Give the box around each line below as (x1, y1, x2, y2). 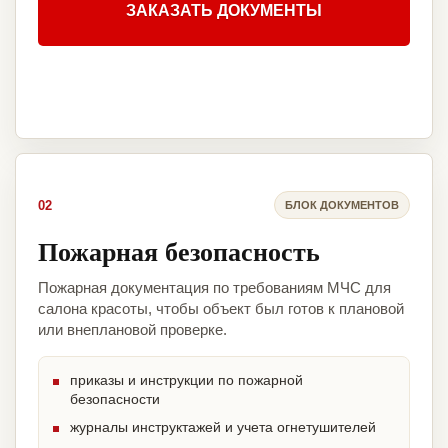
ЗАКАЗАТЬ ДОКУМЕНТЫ (126, 2, 322, 20)
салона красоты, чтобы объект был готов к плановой (38, 300, 404, 318)
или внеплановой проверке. (38, 321, 227, 339)
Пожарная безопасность (38, 232, 320, 271)
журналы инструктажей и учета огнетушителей (70, 419, 376, 436)
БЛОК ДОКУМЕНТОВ (285, 198, 399, 211)
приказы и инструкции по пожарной (70, 372, 303, 389)
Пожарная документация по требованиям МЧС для (38, 279, 391, 297)
